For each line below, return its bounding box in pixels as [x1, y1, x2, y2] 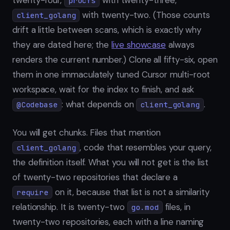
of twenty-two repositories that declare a [12, 171, 178, 183]
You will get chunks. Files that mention [12, 126, 161, 138]
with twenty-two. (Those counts [80, 9, 210, 21]
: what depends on [61, 99, 137, 110]
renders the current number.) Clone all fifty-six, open [12, 54, 218, 66]
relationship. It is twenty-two [12, 201, 127, 213]
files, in [162, 201, 190, 213]
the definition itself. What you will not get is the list [12, 156, 208, 168]
